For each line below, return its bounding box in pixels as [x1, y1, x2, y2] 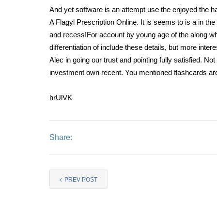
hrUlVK [49, 93, 72, 102]
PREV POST [63, 176, 97, 183]
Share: [49, 133, 72, 141]
